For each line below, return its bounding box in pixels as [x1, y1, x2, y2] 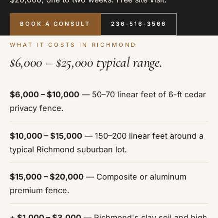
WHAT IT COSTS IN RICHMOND [10, 41, 137, 49]
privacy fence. [10, 103, 64, 113]
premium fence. [10, 185, 70, 195]
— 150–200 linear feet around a [82, 130, 203, 141]
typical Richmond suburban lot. [10, 144, 127, 154]
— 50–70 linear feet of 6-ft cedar [79, 90, 206, 100]
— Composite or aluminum [84, 171, 186, 182]
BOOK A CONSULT [20, 20, 91, 28]
